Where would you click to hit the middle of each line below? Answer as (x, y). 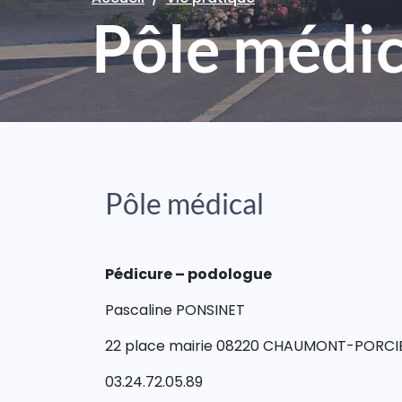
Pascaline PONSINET (175, 310)
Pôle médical (184, 203)
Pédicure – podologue (188, 274)
